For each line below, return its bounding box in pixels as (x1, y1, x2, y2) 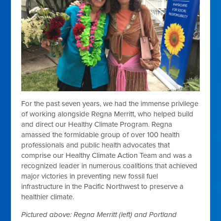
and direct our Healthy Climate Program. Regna (21, 119, 173, 129)
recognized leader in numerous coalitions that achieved (21, 161, 198, 170)
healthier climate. (21, 192, 74, 201)
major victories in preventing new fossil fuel (21, 171, 158, 181)
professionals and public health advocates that (21, 140, 170, 149)
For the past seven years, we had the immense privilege (21, 99, 199, 108)
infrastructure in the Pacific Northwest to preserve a (21, 182, 184, 191)
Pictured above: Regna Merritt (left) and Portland (21, 210, 177, 219)
